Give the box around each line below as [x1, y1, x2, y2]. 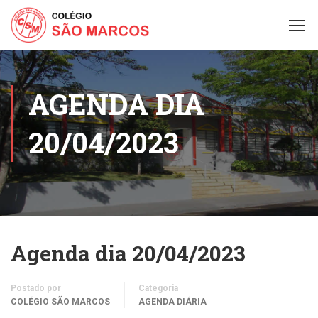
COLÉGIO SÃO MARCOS [11, 297, 110, 307]
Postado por [11, 283, 61, 293]
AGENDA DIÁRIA [138, 297, 207, 307]
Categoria [138, 283, 178, 293]
